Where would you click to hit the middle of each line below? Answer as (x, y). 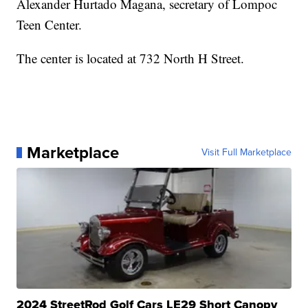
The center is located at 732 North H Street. (131, 58)
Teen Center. (49, 24)
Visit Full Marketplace (246, 152)
